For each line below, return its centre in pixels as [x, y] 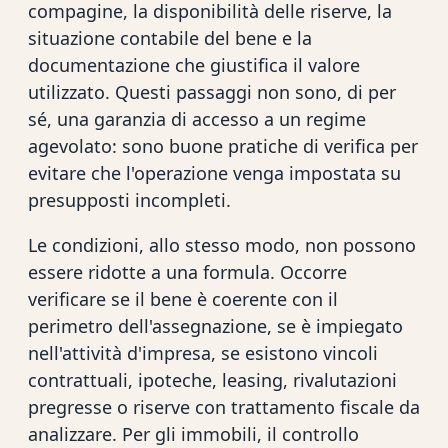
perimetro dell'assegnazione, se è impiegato [215, 326]
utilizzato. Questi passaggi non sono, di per [212, 92]
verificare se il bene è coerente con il [183, 299]
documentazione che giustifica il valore [194, 65]
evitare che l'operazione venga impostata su [214, 173]
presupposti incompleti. [129, 200]
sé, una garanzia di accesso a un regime [197, 119]
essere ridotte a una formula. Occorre [187, 272]
